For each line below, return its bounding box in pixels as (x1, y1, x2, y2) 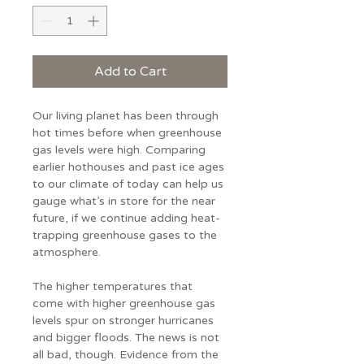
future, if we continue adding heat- (32, 211, 220, 225)
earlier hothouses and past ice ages (32, 160, 227, 174)
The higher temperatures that (32, 279, 196, 293)
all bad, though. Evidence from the (32, 348, 222, 362)
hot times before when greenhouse (32, 126, 225, 140)
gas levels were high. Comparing (32, 143, 209, 157)
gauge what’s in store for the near (32, 194, 219, 208)
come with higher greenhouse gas (32, 297, 219, 310)
